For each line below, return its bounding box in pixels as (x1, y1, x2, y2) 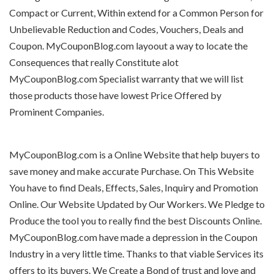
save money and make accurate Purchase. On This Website (9, 165, 254, 177)
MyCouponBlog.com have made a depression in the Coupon (9, 231, 257, 243)
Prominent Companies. (9, 106, 104, 117)
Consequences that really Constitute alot (9, 56, 179, 68)
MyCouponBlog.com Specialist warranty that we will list (9, 73, 243, 84)
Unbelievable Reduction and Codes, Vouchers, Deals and (9, 23, 243, 35)
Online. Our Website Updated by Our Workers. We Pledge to (9, 198, 265, 210)
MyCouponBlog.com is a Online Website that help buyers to (9, 149, 260, 160)
